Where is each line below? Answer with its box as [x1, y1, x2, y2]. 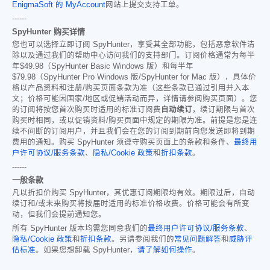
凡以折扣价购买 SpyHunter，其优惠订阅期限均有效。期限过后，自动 [12, 188, 255, 197]
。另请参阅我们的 [111, 234, 174, 243]
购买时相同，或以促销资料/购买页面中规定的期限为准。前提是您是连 [12, 116, 257, 125]
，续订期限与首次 [192, 105, 255, 114]
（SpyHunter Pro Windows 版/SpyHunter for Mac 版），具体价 [36, 72, 256, 81]
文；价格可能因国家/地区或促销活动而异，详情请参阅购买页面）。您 [12, 94, 257, 103]
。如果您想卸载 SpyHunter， [36, 245, 137, 254]
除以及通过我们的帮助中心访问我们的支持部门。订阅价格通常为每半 [12, 51, 255, 60]
